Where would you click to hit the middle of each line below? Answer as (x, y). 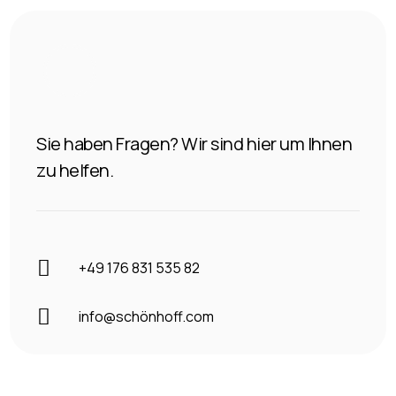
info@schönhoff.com (146, 317)
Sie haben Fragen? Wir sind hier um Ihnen (194, 144)
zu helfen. (75, 171)
